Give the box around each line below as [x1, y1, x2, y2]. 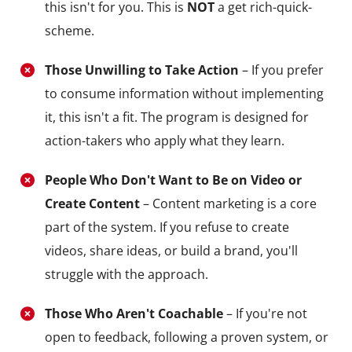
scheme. [44, 21, 94, 39]
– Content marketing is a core [139, 194, 317, 212]
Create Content [44, 194, 140, 212]
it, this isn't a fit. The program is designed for [44, 108, 309, 126]
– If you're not [222, 304, 307, 322]
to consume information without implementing [44, 84, 324, 102]
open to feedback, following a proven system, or [44, 328, 328, 346]
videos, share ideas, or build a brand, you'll [44, 241, 298, 259]
